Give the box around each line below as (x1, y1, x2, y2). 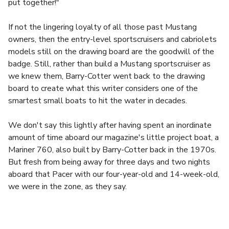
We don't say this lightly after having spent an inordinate (8, 120, 212, 131)
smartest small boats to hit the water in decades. (8, 95, 187, 106)
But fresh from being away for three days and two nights (8, 156, 210, 168)
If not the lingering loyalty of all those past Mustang (8, 21, 197, 33)
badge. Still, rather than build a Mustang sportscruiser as (8, 58, 211, 70)
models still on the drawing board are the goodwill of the (8, 46, 214, 57)
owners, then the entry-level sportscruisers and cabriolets (8, 34, 217, 45)
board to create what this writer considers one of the (8, 83, 198, 94)
